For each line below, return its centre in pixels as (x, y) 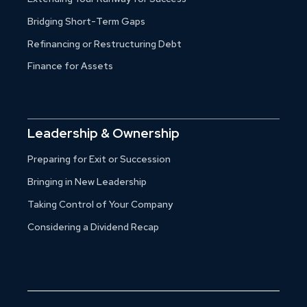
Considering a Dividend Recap (93, 227)
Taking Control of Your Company (100, 205)
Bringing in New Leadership (87, 182)
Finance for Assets (70, 66)
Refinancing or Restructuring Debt (105, 44)
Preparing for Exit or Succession (99, 159)
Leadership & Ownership (103, 133)
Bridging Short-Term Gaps (86, 21)
